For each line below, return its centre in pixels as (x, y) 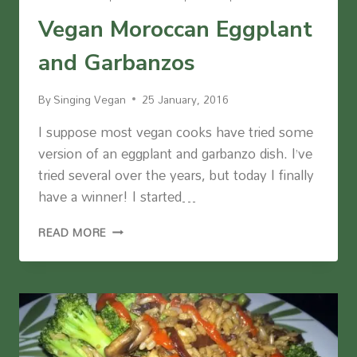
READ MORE (73, 232)
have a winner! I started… (117, 196)
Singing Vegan (90, 99)
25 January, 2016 (186, 99)
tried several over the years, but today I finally (176, 175)
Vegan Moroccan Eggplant (175, 29)
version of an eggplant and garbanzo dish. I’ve (175, 153)
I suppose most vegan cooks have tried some (176, 131)
